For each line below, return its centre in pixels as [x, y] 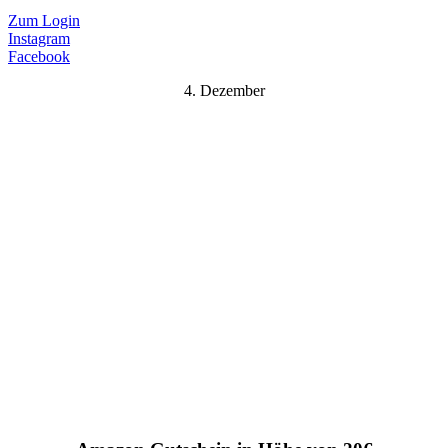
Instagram [39, 39]
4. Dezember [224, 91]
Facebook [39, 57]
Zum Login [44, 21]
